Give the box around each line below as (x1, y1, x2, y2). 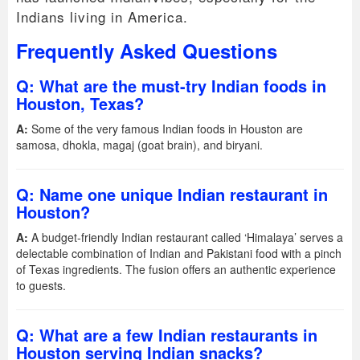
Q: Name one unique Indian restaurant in (16, 182, 328, 206)
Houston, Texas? (16, 91, 144, 115)
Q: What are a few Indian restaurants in (16, 322, 317, 346)
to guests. (16, 276, 66, 293)
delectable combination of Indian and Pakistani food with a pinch (16, 244, 342, 261)
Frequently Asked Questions (16, 36, 277, 64)
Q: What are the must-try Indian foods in (16, 73, 326, 97)
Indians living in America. (16, 6, 188, 27)
